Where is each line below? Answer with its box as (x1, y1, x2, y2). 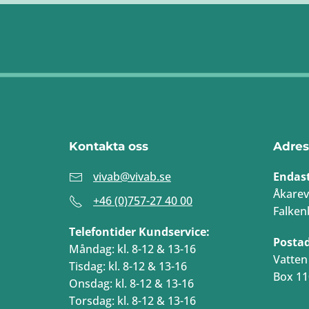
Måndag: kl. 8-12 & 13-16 (69, 241, 196, 257)
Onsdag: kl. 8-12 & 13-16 (69, 275, 194, 291)
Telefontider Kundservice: (69, 223, 210, 239)
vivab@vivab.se (93, 168, 171, 184)
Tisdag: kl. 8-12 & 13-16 (69, 258, 187, 274)
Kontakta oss (69, 139, 148, 153)
